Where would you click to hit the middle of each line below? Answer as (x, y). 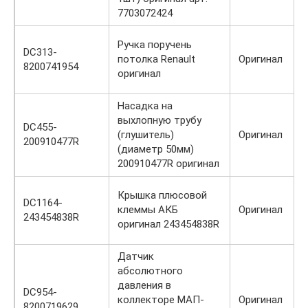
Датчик (136, 256)
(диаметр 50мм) (156, 149)
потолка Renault (156, 59)
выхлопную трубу (159, 120)
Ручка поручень (155, 44)
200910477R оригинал (168, 163)
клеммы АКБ (148, 209)
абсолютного (150, 271)
